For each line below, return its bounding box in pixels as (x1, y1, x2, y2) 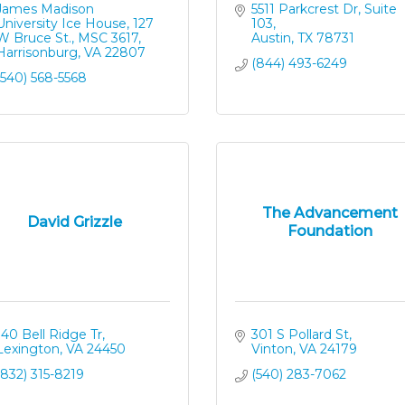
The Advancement (262, 203, 399, 221)
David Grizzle (27, 212, 123, 231)
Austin (250, 30, 291, 46)
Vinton (250, 341, 293, 357)
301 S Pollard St (250, 326, 349, 343)
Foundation (287, 221, 373, 240)
